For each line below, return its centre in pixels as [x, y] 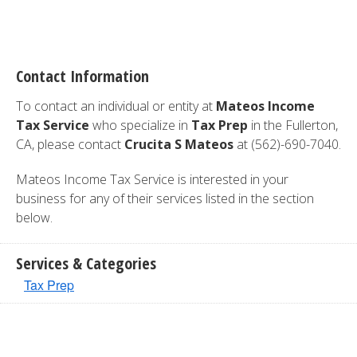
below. [34, 218]
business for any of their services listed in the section [165, 198]
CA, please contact [70, 144]
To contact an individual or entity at [116, 106]
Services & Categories [86, 263]
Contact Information [82, 76]
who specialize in [140, 125]
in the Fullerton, [293, 125]
